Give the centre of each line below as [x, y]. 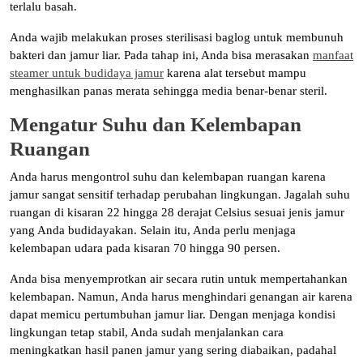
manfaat [333, 56]
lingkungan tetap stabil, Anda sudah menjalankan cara [147, 333]
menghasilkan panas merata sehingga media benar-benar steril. [169, 91]
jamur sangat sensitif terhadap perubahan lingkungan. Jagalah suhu [180, 195]
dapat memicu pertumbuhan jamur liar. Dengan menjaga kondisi [173, 315]
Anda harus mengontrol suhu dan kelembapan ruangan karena [168, 177]
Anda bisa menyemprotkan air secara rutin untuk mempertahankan [179, 279]
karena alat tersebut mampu [235, 73]
